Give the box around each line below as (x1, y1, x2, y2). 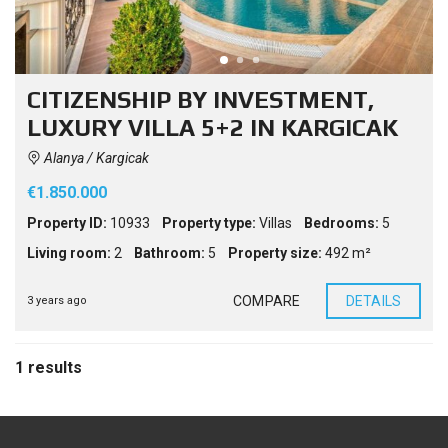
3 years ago (27, 294, 87, 308)
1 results (15, 358, 82, 378)
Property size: (228, 245, 322, 262)
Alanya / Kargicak (41, 150, 149, 167)
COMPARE (233, 293, 300, 310)
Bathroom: (134, 245, 205, 262)
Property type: (162, 215, 256, 232)
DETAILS (346, 293, 401, 310)
